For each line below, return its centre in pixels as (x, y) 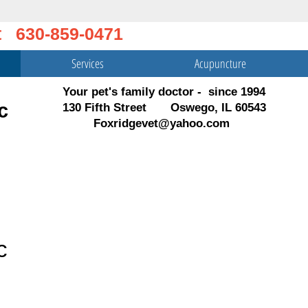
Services (87, 63)
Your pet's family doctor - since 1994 (164, 92)
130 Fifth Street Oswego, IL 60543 (164, 108)
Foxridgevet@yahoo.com (162, 123)
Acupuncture (220, 63)
